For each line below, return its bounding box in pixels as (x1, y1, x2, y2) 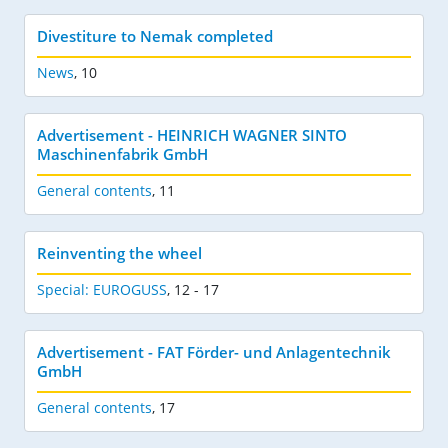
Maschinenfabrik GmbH (37, 143, 208, 164)
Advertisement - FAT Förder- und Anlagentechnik (37, 341, 391, 362)
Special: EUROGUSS (37, 279, 167, 299)
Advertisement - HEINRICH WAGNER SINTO (37, 124, 347, 145)
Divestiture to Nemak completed (37, 25, 273, 46)
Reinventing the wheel (37, 242, 202, 263)
